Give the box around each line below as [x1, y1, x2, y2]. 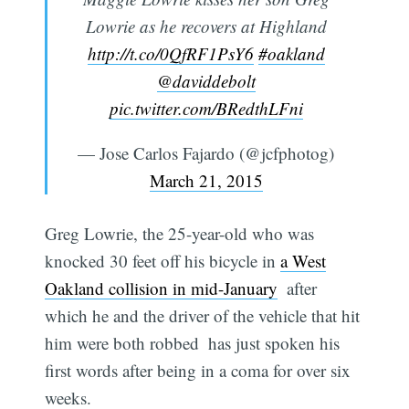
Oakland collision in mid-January [45, 277, 278, 300]
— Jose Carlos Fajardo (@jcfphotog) [78, 141, 334, 164]
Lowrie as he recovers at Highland [85, 14, 327, 37]
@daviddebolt [156, 68, 256, 92]
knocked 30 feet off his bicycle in [45, 249, 281, 273]
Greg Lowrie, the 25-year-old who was [45, 222, 315, 246]
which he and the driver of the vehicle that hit [45, 304, 361, 328]
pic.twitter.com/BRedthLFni [109, 96, 303, 120]
